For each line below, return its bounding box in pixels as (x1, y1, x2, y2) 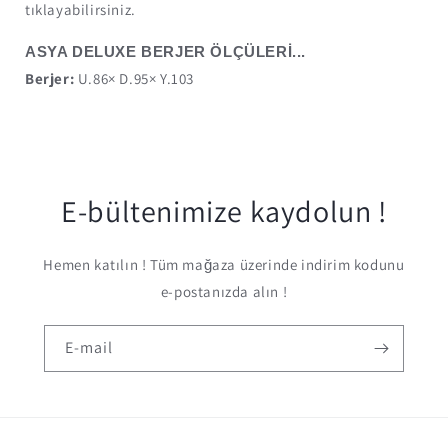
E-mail (65, 337, 113, 358)
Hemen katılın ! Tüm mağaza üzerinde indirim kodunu (43, 255, 405, 274)
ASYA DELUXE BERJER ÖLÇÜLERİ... (25, 42, 306, 60)
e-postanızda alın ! (160, 282, 288, 301)
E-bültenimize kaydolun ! (61, 191, 387, 231)
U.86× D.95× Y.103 (74, 68, 195, 88)
